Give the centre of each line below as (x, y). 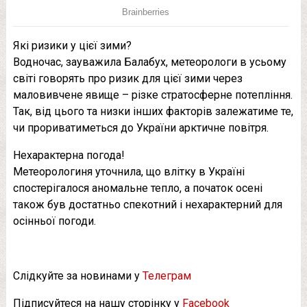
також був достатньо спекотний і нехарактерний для (147, 204)
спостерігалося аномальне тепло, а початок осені (137, 188)
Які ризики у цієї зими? (72, 45)
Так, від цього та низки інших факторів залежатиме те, (153, 111)
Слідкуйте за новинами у (77, 275)
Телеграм (167, 275)
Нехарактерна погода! (69, 155)
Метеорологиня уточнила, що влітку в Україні (128, 171)
